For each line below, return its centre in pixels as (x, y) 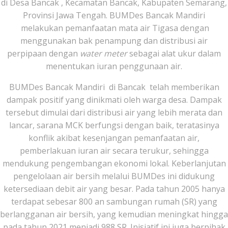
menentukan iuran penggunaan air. (114, 66)
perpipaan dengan (44, 53)
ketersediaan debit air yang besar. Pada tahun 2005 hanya (114, 189)
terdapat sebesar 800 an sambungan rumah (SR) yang (114, 202)
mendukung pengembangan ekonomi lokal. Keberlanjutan (114, 163)
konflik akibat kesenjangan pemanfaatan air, (114, 138)
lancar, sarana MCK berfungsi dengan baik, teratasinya (114, 125)
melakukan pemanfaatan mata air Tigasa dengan (114, 28)
